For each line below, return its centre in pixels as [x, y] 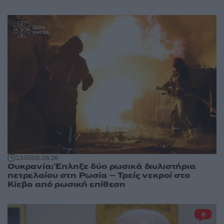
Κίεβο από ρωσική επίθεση [67, 185]
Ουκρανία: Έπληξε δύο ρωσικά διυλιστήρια [101, 167]
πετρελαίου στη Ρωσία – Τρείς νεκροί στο [99, 176]
